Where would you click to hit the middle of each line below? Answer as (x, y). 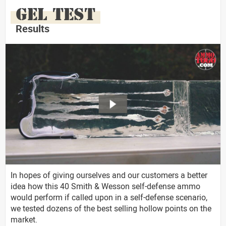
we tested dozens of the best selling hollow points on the (111, 209)
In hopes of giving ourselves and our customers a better (109, 175)
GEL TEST (55, 14)
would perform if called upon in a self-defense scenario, (109, 197)
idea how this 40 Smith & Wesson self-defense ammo (105, 186)
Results (33, 28)
